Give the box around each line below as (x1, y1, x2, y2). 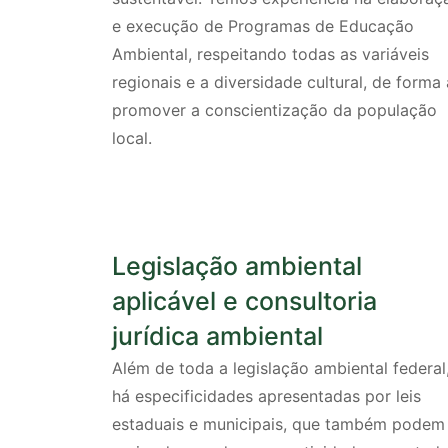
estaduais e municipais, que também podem (112, 413, 445, 434)
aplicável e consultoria (112, 285, 377, 316)
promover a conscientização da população (112, 100, 437, 121)
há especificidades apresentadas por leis (112, 385, 421, 406)
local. (112, 128, 152, 149)
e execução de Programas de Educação (112, 16, 414, 37)
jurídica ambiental (112, 320, 323, 351)
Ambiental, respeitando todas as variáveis (112, 44, 429, 65)
